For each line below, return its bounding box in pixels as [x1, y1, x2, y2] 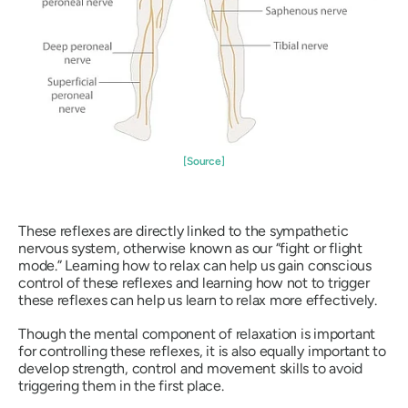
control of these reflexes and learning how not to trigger [18, 273, 370, 291]
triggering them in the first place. [18, 376, 224, 394]
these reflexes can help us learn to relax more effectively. [18, 291, 377, 309]
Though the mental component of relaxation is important [18, 324, 376, 342]
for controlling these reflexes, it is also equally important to [18, 342, 386, 360]
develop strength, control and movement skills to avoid [18, 359, 363, 377]
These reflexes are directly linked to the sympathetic [18, 221, 349, 240]
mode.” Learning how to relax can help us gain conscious [18, 256, 372, 274]
